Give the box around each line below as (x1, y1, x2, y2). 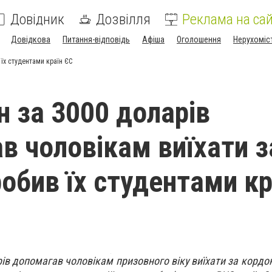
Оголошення (177, 35, 221, 44)
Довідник (10, 11, 64, 28)
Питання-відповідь (63, 35, 130, 44)
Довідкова (11, 35, 50, 44)
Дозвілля (96, 11, 151, 28)
